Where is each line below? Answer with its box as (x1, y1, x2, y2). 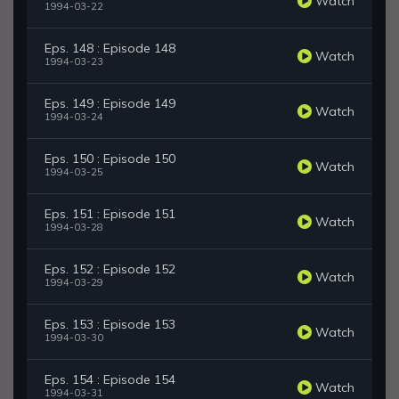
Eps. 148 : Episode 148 (45, 40, 175, 57)
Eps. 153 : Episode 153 (45, 316, 175, 333)
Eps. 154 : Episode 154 (45, 371, 175, 388)
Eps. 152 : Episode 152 (45, 261, 175, 278)
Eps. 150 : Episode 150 (45, 151, 175, 167)
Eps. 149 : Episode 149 (45, 95, 175, 112)
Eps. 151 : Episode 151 (45, 206, 175, 223)
